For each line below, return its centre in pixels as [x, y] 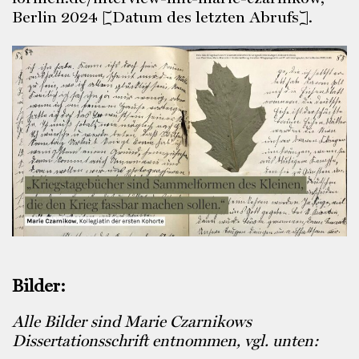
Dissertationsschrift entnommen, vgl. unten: [165, 341]
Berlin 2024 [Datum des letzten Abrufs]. [162, 17]
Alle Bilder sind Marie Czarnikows [132, 322]
